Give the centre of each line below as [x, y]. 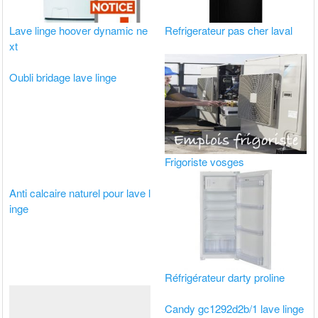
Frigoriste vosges [205, 161]
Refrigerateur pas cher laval [229, 30]
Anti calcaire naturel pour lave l [80, 192]
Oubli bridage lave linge [63, 77]
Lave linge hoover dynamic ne [79, 30]
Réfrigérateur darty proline [225, 278]
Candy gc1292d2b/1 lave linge [235, 309]
